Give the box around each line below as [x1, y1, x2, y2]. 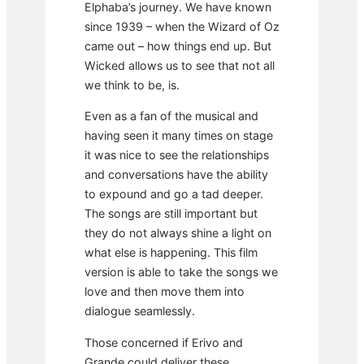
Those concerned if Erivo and [84, 335, 243, 349]
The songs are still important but [84, 206, 258, 221]
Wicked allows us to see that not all [84, 58, 275, 73]
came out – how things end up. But [84, 39, 271, 54]
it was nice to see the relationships [84, 148, 269, 162]
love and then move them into [84, 284, 245, 299]
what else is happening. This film [84, 245, 258, 260]
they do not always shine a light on [84, 226, 271, 240]
